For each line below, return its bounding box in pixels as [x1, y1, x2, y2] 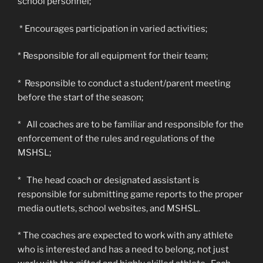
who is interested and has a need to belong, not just [18, 244, 229, 255]
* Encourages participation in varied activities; [18, 23, 207, 34]
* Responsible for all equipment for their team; [18, 50, 208, 61]
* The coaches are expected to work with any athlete [18, 230, 233, 241]
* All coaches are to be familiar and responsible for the [18, 119, 244, 130]
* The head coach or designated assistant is [18, 174, 200, 186]
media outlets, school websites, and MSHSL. [18, 203, 200, 214]
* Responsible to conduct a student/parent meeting [18, 77, 231, 89]
